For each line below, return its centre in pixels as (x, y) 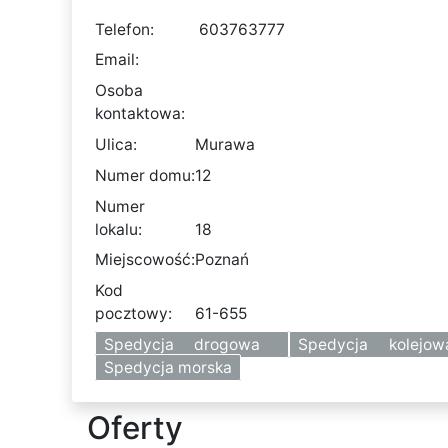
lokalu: (119, 229)
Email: (117, 60)
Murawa (225, 144)
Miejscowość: (145, 260)
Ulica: (116, 144)
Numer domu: (145, 175)
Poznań (222, 260)
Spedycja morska (168, 367)
